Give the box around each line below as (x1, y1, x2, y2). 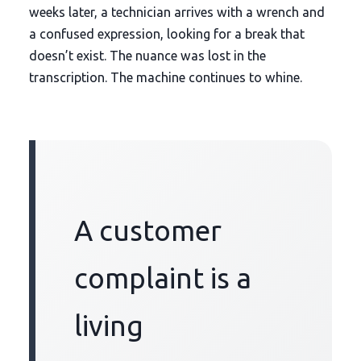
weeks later (28, 4, 94, 19)
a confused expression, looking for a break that (28, 26, 305, 41)
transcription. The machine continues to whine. (28, 69, 302, 85)
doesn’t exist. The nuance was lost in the (28, 48, 266, 63)
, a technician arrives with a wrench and (93, 4, 325, 19)
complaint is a (73, 261, 251, 294)
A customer (73, 214, 222, 247)
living (73, 309, 143, 342)
